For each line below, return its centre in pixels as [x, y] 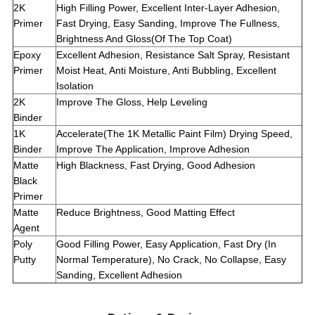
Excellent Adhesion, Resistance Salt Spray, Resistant [173, 55]
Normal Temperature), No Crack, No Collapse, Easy [171, 260]
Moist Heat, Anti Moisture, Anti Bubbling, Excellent [166, 71]
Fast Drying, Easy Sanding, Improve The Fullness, [168, 24]
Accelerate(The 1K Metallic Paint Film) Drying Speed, [174, 134]
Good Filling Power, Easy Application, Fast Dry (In [166, 244]
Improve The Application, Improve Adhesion [153, 149]
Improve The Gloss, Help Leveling [131, 102]
